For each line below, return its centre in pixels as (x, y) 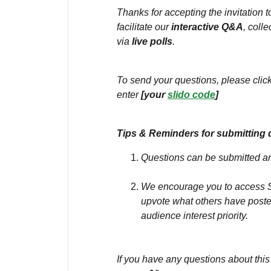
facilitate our (144, 27)
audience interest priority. (194, 216)
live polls (152, 41)
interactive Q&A (207, 27)
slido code (191, 95)
